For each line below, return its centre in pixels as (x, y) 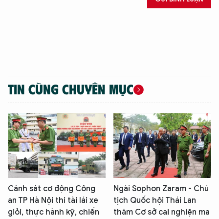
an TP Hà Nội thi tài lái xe (53, 201)
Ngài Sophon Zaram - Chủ (161, 189)
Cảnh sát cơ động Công (52, 189)
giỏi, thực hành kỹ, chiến (54, 212)
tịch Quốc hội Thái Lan (155, 201)
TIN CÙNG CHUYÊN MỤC (71, 89)
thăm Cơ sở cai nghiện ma (162, 212)
